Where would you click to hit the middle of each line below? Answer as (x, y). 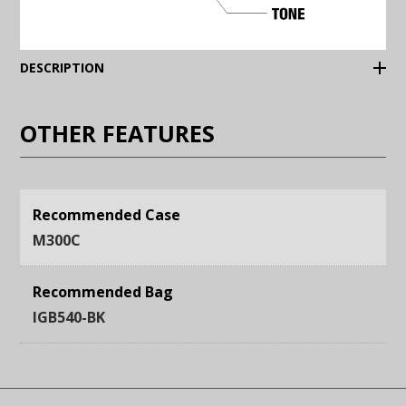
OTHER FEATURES (118, 134)
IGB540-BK (69, 317)
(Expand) (132, 66)
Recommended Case (107, 214)
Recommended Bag (103, 291)
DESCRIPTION (63, 67)
